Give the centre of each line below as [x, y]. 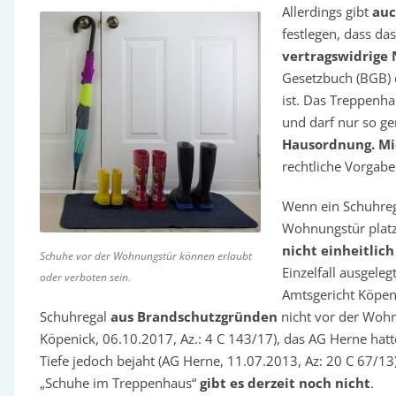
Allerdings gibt [327, 11]
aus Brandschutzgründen [194, 316]
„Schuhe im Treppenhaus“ [119, 383]
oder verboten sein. [85, 277]
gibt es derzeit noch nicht [285, 383]
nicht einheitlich [338, 250]
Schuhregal [75, 316]
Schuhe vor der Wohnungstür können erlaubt [145, 256]
